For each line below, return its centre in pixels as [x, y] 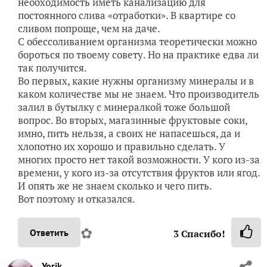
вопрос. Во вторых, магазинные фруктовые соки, [133, 120]
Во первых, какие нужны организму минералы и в [136, 81]
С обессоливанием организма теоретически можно [137, 41]
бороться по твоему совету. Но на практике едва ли [138, 55]
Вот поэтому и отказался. [77, 199]
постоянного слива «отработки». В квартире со [127, 15]
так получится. [52, 68]
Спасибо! [202, 234]
